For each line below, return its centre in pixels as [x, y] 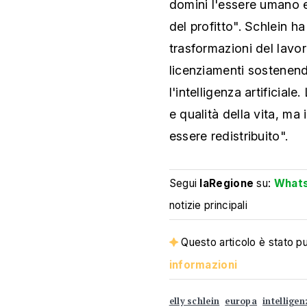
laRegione [227, 183]
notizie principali [208, 205]
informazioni [203, 265]
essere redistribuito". [229, 136]
